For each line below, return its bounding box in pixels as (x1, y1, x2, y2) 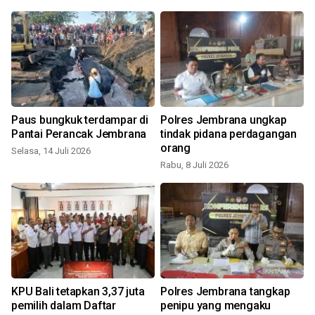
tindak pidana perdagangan (160, 127, 297, 141)
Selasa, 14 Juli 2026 (11, 145, 91, 156)
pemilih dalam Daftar (11, 298, 116, 312)
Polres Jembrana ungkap (160, 112, 287, 127)
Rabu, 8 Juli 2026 (160, 159, 229, 170)
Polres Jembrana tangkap (160, 284, 290, 298)
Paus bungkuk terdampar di (11, 112, 148, 127)
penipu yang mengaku (160, 298, 271, 312)
